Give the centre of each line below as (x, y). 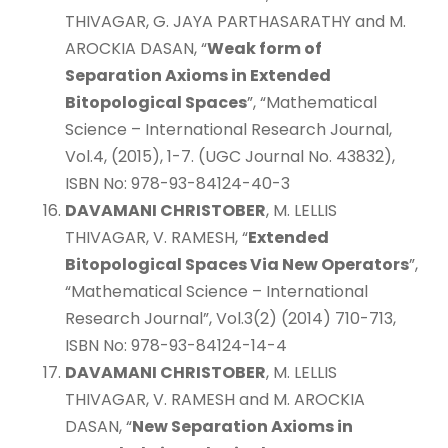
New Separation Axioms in (242, 426)
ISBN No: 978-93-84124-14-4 (176, 345)
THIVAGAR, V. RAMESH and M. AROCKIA (215, 399)
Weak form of (264, 48)
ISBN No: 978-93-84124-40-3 (177, 183)
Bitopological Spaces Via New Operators (237, 264)
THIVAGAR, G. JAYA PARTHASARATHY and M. (235, 21)
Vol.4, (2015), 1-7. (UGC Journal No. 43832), (230, 156)
